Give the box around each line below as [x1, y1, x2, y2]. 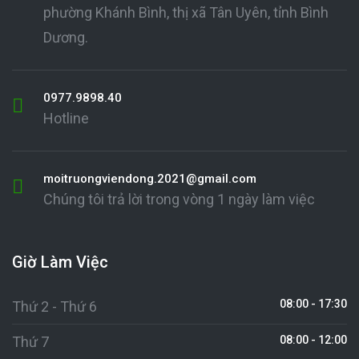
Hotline [43, 110, 89, 127]
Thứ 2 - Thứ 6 [12, 298, 97, 315]
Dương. [43, 29, 88, 46]
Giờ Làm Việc [12, 252, 108, 272]
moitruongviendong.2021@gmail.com [43, 171, 256, 186]
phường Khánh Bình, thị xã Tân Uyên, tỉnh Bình [43, 4, 329, 21]
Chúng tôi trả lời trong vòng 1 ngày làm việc [43, 191, 315, 208]
